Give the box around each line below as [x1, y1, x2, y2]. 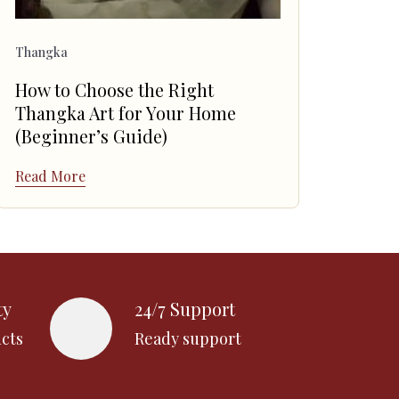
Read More [15, 166, 85, 185]
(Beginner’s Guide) [15, 125, 167, 149]
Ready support [134, 328, 241, 350]
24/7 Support [134, 297, 235, 322]
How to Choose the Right [15, 78, 214, 102]
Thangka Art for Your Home [15, 102, 236, 126]
